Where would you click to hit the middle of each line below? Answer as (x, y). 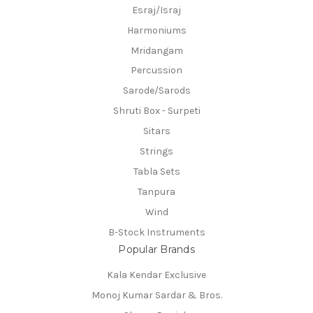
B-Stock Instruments (156, 233)
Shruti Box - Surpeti (156, 111)
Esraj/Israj (156, 10)
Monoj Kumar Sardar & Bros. (156, 296)
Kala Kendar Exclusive (156, 275)
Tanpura (156, 192)
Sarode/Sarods (156, 91)
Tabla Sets (156, 172)
